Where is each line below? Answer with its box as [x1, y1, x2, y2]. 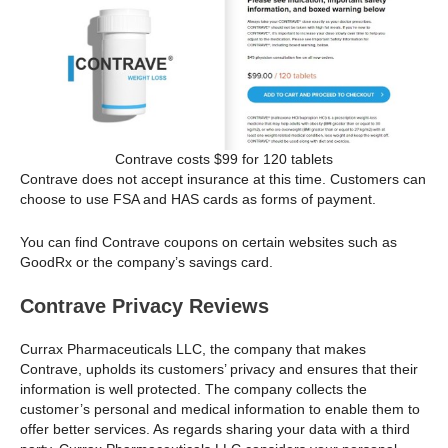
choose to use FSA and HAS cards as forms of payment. [20, 191, 376, 208]
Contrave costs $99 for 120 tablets [115, 151, 333, 168]
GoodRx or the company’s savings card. [20, 253, 273, 270]
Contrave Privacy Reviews [20, 295, 269, 318]
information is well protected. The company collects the [20, 381, 367, 398]
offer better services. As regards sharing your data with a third [20, 421, 410, 438]
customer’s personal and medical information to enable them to [20, 401, 420, 418]
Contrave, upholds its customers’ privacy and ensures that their [20, 361, 418, 378]
